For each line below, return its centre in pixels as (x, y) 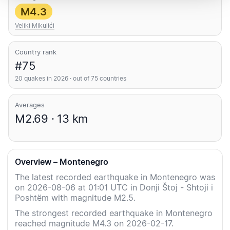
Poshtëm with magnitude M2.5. (75, 198)
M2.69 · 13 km (52, 119)
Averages (30, 105)
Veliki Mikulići (35, 26)
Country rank (36, 52)
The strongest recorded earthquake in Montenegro (114, 213)
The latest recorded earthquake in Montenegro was (115, 177)
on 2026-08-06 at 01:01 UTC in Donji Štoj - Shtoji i (114, 188)
